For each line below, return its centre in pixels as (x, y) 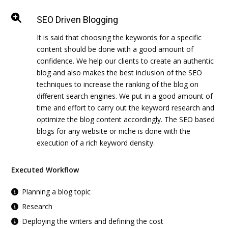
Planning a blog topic (56, 191)
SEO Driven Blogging (78, 19)
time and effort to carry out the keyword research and (126, 107)
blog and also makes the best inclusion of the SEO (120, 72)
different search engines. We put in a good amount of (125, 96)
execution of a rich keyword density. (96, 142)
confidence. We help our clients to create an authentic (125, 61)
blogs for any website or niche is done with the (114, 131)
